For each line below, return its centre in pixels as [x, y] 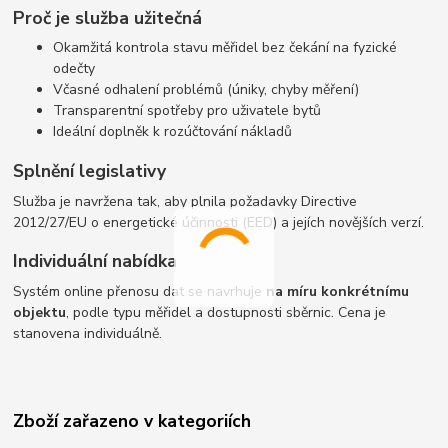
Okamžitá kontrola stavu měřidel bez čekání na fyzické [225, 48]
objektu [40, 312]
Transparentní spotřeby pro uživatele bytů [187, 111]
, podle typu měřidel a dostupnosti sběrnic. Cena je [226, 312]
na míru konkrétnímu [338, 291]
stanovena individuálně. [88, 333]
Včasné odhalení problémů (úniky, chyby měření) [206, 90]
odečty [74, 69]
